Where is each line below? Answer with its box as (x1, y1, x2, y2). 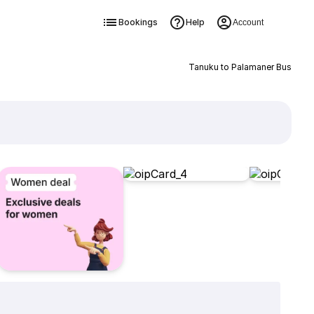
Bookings (118, 17, 158, 27)
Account (232, 18, 264, 27)
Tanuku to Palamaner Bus (188, 62, 292, 72)
